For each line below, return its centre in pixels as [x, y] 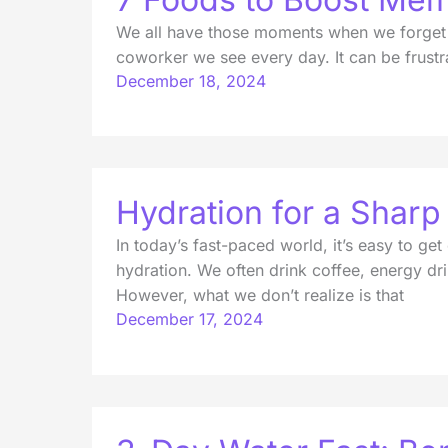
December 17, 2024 [189, 319]
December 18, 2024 [191, 81]
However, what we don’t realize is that [260, 295]
